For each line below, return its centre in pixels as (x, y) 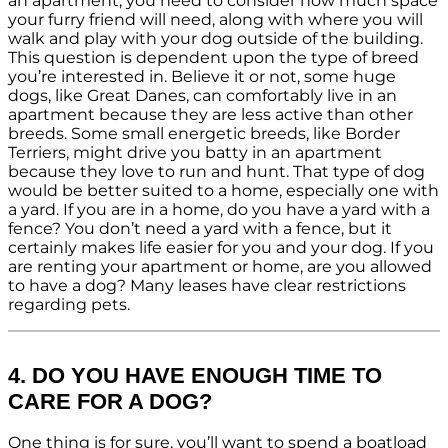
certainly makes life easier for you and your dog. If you (221, 247)
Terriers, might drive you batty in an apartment (195, 152)
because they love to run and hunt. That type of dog (216, 171)
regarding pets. (69, 304)
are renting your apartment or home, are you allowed (220, 266)
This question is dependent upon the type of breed (213, 57)
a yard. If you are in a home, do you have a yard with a (219, 209)
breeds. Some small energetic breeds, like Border (204, 133)
